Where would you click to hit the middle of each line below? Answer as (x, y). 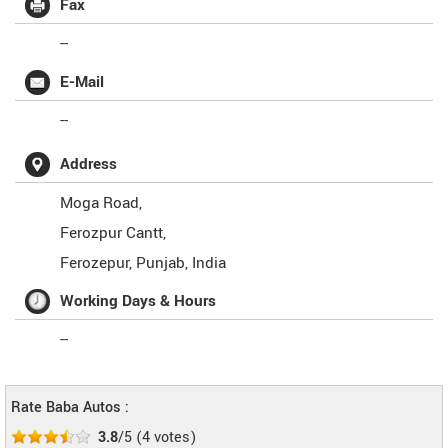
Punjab (160, 263)
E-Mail (82, 82)
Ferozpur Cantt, (113, 233)
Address (88, 164)
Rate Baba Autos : (70, 407)
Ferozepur (94, 263)
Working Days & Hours (138, 301)
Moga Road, (101, 203)
